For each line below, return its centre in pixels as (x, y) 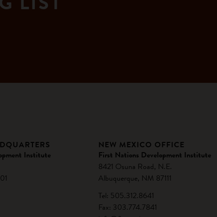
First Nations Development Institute (155, 155)
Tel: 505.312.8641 (126, 195)
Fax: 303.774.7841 (128, 207)
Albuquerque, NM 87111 (135, 178)
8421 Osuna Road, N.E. (135, 166)
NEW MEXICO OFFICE (142, 145)
